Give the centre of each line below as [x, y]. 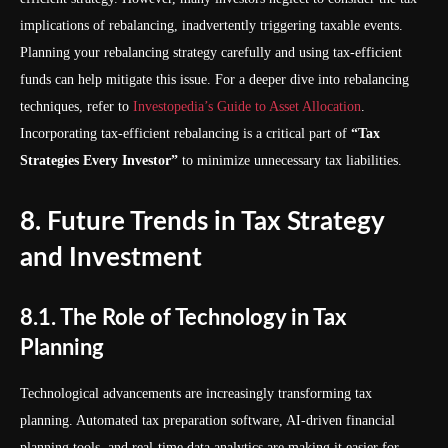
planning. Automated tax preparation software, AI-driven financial [207, 420]
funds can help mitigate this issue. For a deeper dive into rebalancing [214, 79]
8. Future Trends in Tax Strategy [202, 222]
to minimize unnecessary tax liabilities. [290, 160]
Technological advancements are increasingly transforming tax [196, 393]
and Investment [111, 258]
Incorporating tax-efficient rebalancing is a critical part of [185, 133]
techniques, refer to [76, 106]
